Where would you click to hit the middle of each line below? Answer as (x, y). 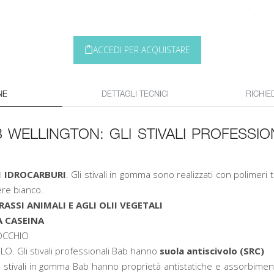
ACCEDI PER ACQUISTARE (141, 50)
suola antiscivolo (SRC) (212, 251)
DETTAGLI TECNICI (135, 94)
